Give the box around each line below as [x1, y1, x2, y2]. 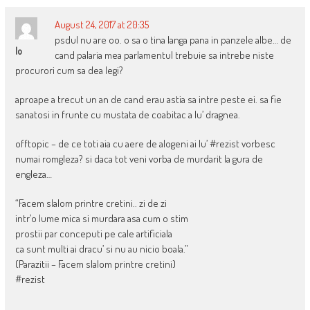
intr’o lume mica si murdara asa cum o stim [15, 211, 188, 225]
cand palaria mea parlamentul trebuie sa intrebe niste [54, 48, 274, 62]
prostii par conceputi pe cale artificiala [15, 226, 172, 240]
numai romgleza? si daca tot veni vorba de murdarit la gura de [15, 152, 263, 165]
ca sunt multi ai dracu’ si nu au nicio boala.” [15, 241, 188, 255]
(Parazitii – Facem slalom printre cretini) [15, 257, 176, 271]
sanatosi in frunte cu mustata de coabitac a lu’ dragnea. [15, 107, 240, 121]
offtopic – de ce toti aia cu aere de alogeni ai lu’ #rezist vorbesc [15, 136, 275, 150]
